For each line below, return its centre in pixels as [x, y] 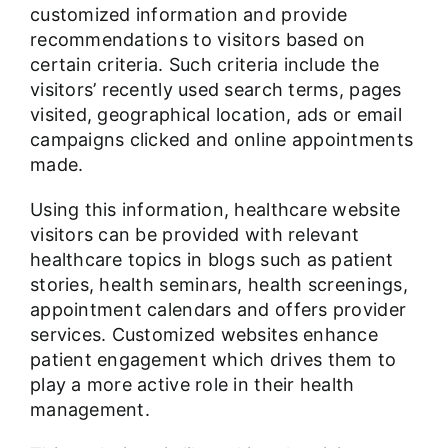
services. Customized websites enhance [203, 335]
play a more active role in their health [192, 385]
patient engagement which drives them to [213, 360]
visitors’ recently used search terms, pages [215, 90]
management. [89, 410]
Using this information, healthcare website [215, 210]
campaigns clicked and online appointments [221, 140]
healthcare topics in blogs [142, 260]
